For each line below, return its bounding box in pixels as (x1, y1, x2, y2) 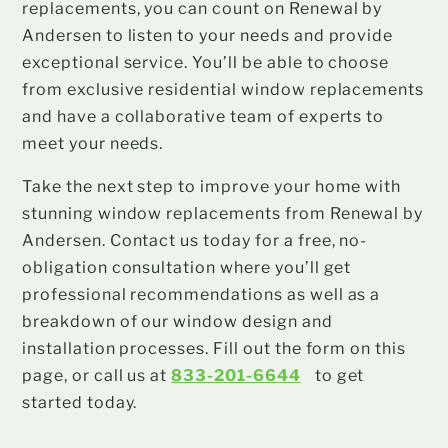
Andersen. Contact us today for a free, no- (22, 230, 368, 250)
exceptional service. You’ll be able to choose (22, 52, 390, 72)
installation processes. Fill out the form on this (22, 338, 407, 358)
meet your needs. (22, 133, 164, 153)
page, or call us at (22, 365, 172, 385)
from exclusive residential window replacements (22, 79, 425, 99)
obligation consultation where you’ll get (22, 257, 352, 277)
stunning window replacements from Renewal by (22, 203, 424, 223)
